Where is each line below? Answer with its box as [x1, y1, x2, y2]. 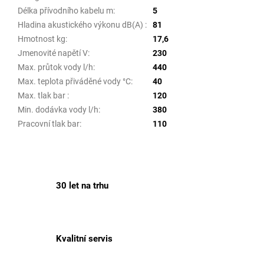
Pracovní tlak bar [18, 118, 80, 128]
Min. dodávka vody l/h [18, 104, 98, 114]
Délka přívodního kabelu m [18, 5, 113, 15]
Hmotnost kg [18, 34, 65, 44]
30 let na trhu [56, 180, 108, 191]
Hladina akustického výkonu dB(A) [18, 19, 145, 29]
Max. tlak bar [18, 90, 67, 100]
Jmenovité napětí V [18, 48, 88, 58]
